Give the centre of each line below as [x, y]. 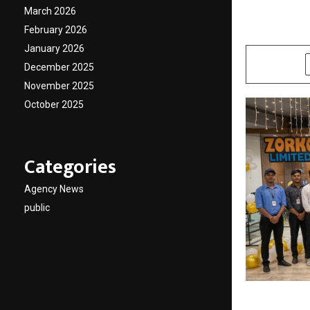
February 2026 [56, 30]
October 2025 [54, 104]
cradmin [273, 31]
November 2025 [59, 86]
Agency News [54, 189]
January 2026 [54, 48]
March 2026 [50, 11]
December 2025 [59, 67]
